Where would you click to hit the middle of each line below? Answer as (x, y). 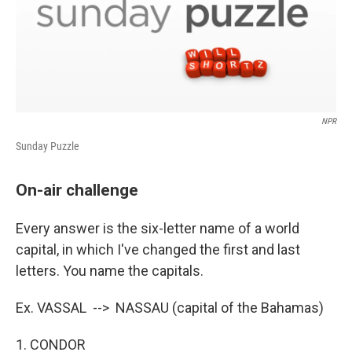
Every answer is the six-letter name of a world (158, 229)
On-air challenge (77, 190)
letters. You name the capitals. (110, 271)
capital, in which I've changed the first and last (158, 250)
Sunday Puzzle (48, 147)
